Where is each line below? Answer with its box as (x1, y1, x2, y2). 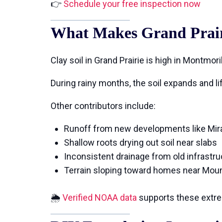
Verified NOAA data (62, 192, 137, 203)
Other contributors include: (51, 101, 156, 111)
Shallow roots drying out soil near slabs (64, 137, 217, 148)
